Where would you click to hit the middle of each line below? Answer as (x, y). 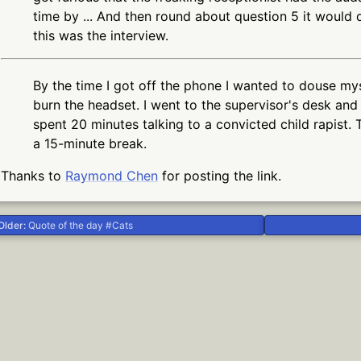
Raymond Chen (112, 175)
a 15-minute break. (90, 143)
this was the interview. (101, 35)
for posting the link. (220, 175)
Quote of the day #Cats (81, 225)
